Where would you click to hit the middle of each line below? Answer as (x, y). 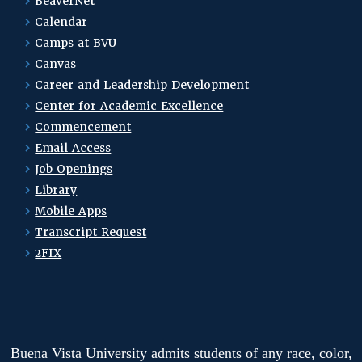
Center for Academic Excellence (129, 106)
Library (56, 190)
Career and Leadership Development (142, 85)
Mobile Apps (71, 211)
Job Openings (74, 169)
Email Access (73, 148)
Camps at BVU (76, 43)
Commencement (83, 127)
